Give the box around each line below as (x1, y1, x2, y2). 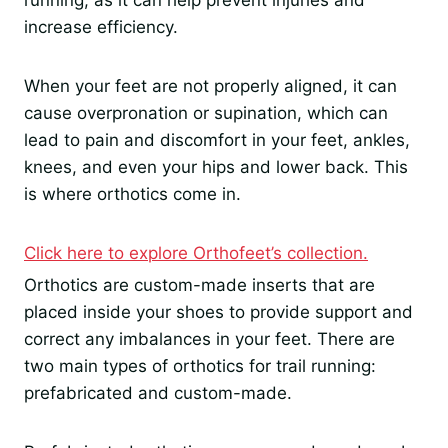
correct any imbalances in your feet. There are (24, 329, 395, 350)
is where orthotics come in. (24, 184, 241, 205)
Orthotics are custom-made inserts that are (24, 275, 375, 296)
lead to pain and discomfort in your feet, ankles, (24, 130, 410, 151)
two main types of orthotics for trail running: (24, 356, 376, 377)
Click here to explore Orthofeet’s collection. (24, 243, 368, 264)
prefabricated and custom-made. (24, 383, 292, 404)
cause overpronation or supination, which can (24, 103, 388, 124)
